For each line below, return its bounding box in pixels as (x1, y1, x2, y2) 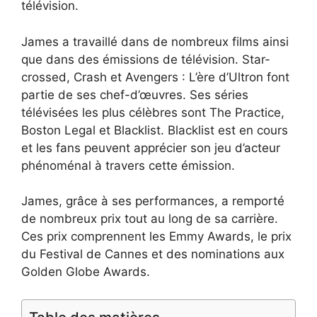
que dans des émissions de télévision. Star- (21, 52, 270, 67)
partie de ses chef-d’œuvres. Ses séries (21, 87, 248, 102)
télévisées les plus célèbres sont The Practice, (21, 105, 284, 120)
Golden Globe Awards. (21, 265, 150, 279)
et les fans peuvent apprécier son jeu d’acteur (21, 140, 280, 155)
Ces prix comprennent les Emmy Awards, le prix (21, 229, 292, 244)
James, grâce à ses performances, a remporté (21, 194, 284, 209)
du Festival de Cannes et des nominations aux (21, 247, 284, 262)
